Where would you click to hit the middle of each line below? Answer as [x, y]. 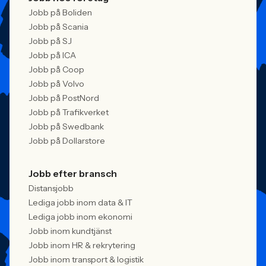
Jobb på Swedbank [66, 126]
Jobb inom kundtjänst [70, 231]
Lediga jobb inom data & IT [80, 202]
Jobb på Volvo [56, 84]
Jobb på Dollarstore [67, 141]
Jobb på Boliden [60, 12]
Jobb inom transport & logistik [86, 259]
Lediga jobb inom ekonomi [80, 217]
